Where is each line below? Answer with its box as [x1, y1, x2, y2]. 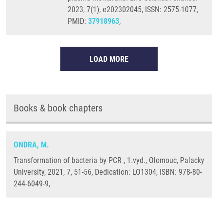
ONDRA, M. [14, 140, 49, 149]
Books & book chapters [14, 102, 103, 114]
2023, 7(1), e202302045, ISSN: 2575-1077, [68, 5, 198, 14]
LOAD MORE [90, 54, 128, 64]
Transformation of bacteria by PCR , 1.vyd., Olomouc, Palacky [14, 156, 204, 165]
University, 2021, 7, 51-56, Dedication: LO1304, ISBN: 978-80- [14, 167, 202, 177]
